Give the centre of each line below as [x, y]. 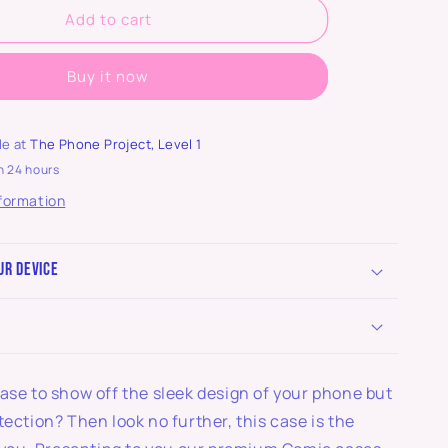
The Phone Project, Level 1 [116, 144]
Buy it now [108, 76]
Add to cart [108, 19]
